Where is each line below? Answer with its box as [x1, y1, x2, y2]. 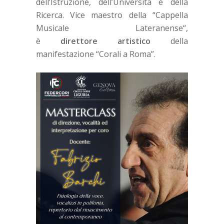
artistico [117, 35, 151, 47]
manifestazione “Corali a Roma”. [35, 48, 155, 60]
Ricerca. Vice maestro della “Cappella [35, 9, 188, 21]
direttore [60, 35, 97, 47]
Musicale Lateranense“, [35, 22, 188, 34]
